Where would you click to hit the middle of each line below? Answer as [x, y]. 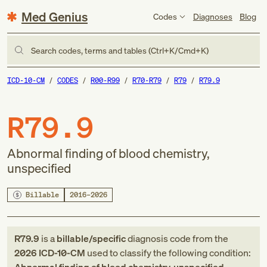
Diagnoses [212, 16]
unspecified [39, 168]
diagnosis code [159, 238]
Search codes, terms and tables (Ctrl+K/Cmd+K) [120, 50]
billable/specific [91, 238]
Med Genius [55, 16]
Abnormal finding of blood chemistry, [108, 153]
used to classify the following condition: [168, 253]
